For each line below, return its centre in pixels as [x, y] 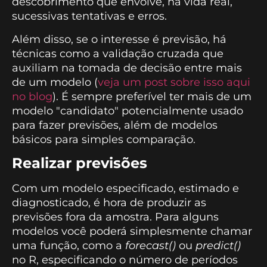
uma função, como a [69, 246]
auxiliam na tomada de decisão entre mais [127, 68]
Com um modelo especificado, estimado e [125, 189]
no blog [32, 96]
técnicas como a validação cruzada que [118, 53]
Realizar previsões [80, 163]
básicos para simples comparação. [104, 139]
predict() [218, 246]
